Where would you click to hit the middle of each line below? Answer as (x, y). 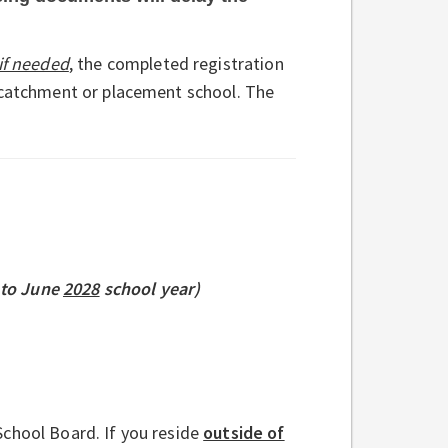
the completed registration (178, 63)
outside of (244, 432)
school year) (150, 288)
